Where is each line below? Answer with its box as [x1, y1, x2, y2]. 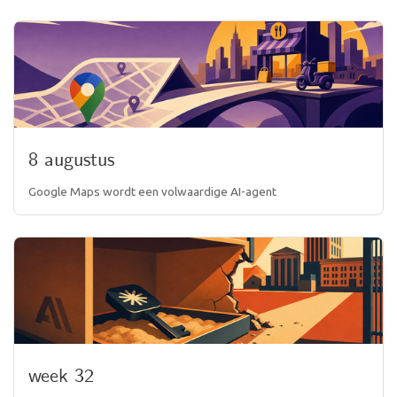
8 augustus [28, 148, 114, 173]
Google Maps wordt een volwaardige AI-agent [28, 184, 276, 198]
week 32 [28, 364, 94, 389]
